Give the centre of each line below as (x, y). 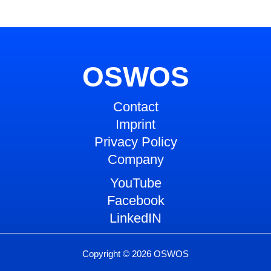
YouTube (135, 183)
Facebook (135, 200)
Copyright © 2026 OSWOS (135, 254)
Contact (135, 106)
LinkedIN (135, 218)
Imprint (135, 124)
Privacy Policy (135, 142)
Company (135, 159)
